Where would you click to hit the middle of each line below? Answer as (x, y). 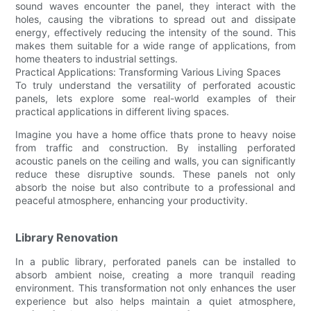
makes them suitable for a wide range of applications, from (155, 45)
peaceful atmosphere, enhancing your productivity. (132, 200)
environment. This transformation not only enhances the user (155, 287)
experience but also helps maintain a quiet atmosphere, (155, 301)
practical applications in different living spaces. (123, 111)
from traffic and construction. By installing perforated (155, 147)
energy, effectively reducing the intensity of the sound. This (155, 32)
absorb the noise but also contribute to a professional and (155, 187)
